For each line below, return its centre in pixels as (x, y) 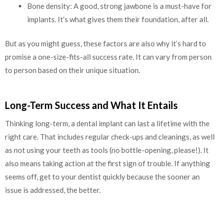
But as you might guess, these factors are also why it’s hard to (106, 44)
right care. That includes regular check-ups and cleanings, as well (110, 136)
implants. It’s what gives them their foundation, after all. (118, 19)
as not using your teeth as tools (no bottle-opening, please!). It (107, 150)
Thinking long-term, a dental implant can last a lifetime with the (107, 123)
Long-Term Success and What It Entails (91, 105)
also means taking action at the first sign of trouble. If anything (108, 163)
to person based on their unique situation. (73, 70)
